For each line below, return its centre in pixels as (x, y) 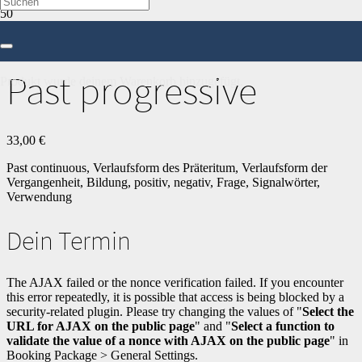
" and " (213, 326)
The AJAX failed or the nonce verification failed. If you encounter (175, 283)
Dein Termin (69, 241)
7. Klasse (117, 28)
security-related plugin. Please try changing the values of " (154, 312)
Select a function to (283, 326)
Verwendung (39, 196)
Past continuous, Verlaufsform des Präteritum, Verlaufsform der (167, 167)
